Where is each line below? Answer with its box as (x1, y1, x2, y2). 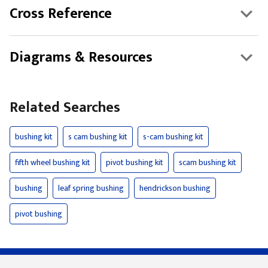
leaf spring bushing (58, 181, 124, 195)
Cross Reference (10, 2, 112, 26)
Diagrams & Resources (10, 45, 153, 69)
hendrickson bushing (139, 181, 211, 195)
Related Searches (10, 96, 120, 120)
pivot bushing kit (106, 156, 163, 169)
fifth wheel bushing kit (15, 156, 90, 169)
